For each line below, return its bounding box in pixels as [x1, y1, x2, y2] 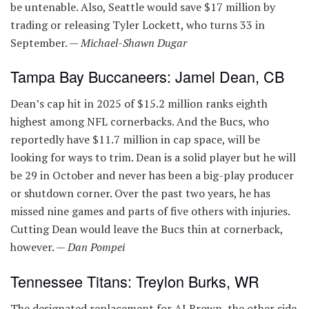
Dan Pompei [68, 239, 125, 255]
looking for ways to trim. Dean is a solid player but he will [10, 150, 296, 166]
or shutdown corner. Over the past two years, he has [10, 186, 270, 201]
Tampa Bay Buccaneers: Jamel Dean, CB [10, 66, 284, 88]
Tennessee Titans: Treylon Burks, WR [10, 270, 259, 292]
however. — [10, 239, 68, 255]
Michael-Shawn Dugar [81, 34, 187, 50]
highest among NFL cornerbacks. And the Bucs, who [10, 114, 269, 130]
